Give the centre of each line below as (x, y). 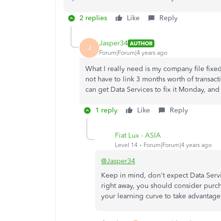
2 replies (93, 18)
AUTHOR (141, 43)
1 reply (106, 110)
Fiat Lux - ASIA (138, 136)
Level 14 (126, 145)
